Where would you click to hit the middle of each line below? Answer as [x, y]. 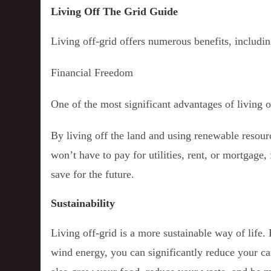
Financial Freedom [92, 72]
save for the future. [93, 174]
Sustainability [83, 203]
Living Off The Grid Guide [115, 11]
